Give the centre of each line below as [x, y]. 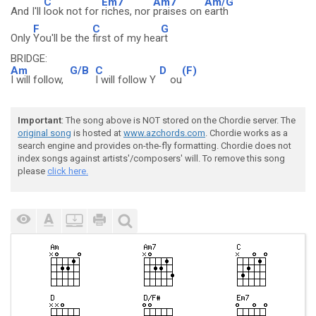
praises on [179, 11]
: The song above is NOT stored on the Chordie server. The [178, 120]
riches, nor [127, 11]
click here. [68, 171]
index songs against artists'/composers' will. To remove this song [151, 158]
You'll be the [63, 38]
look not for [73, 11]
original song [44, 133]
